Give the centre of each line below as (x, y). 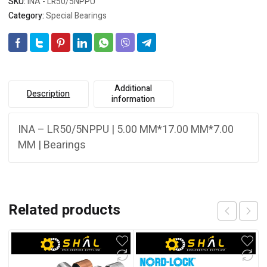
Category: (27, 16)
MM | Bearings (52, 145)
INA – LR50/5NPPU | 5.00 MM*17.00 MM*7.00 (126, 130)
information (133, 100)
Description (49, 94)
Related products (64, 210)
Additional (133, 89)
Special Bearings (76, 16)
